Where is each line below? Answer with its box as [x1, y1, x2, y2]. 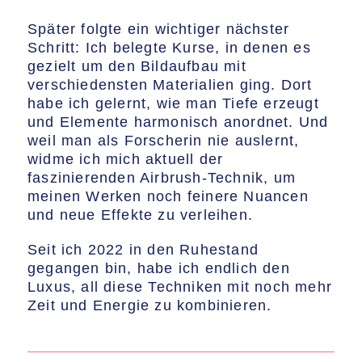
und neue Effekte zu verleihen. [27, 207, 253, 223]
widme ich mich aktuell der [27, 151, 224, 167]
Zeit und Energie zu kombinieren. [27, 297, 272, 314]
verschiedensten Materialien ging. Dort [27, 77, 313, 93]
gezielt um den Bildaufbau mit [27, 58, 246, 74]
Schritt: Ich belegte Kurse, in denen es [27, 40, 311, 56]
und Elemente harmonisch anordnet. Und [27, 114, 329, 130]
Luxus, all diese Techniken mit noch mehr [27, 279, 333, 295]
